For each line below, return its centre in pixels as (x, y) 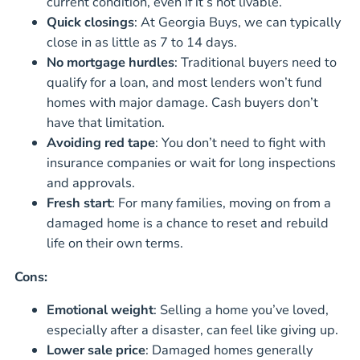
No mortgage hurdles (110, 63)
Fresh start (79, 203)
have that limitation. (106, 123)
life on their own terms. (115, 243)
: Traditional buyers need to (256, 63)
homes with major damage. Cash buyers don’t (182, 103)
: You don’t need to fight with (240, 143)
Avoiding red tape (101, 143)
